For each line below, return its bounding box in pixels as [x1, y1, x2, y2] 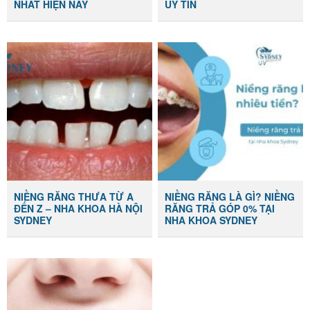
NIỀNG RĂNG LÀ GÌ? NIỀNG [165, 189, 295, 203]
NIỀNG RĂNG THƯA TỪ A [14, 189, 134, 203]
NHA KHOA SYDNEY [165, 212, 261, 227]
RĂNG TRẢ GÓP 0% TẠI [165, 201, 275, 215]
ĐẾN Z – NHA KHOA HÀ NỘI [14, 201, 143, 215]
